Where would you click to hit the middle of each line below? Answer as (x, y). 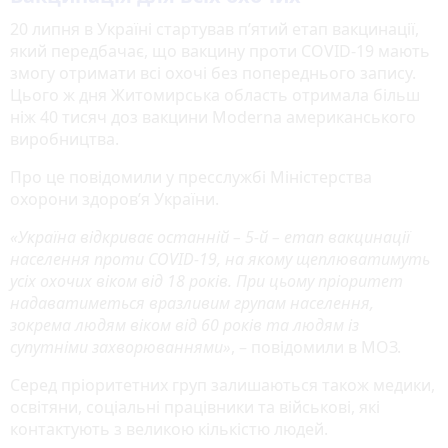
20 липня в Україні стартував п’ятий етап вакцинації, (214, 28)
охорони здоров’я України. (114, 198)
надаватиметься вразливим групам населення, (192, 302)
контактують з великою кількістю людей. (169, 428)
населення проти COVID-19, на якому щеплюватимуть (220, 258)
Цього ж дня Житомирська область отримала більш (215, 94)
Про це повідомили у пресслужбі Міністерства (191, 176)
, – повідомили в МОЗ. (316, 346)
